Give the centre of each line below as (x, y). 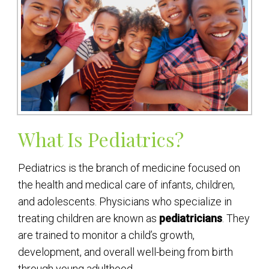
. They (236, 218)
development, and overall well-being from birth (125, 252)
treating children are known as (89, 218)
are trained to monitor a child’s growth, (106, 235)
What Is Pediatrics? (101, 139)
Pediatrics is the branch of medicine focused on (129, 168)
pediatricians (191, 218)
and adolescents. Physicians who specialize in (125, 201)
